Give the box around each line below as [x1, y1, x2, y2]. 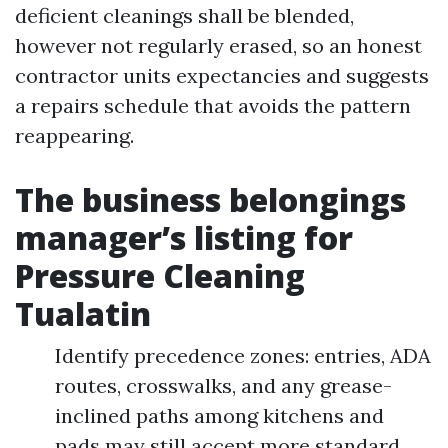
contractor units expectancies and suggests [15, 63, 429, 88]
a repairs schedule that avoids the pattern [15, 93, 411, 118]
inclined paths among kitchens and [55, 403, 384, 428]
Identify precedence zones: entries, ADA [55, 343, 431, 368]
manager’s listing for [15, 216, 353, 259]
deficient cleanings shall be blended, [15, 3, 354, 28]
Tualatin [15, 292, 151, 335]
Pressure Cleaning [15, 254, 305, 297]
